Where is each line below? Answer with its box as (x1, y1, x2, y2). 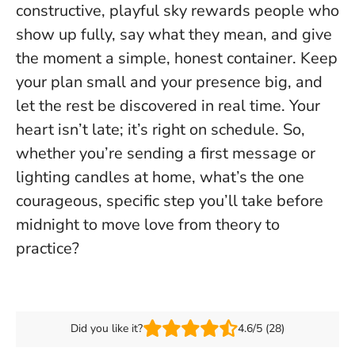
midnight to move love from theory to (16, 213, 280, 235)
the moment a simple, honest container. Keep (16, 47, 338, 69)
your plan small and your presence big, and (16, 71, 323, 93)
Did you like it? (71, 321, 143, 337)
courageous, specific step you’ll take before (16, 189, 323, 212)
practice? (16, 237, 79, 259)
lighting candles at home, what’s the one (16, 166, 304, 188)
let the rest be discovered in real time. (16, 94, 289, 116)
